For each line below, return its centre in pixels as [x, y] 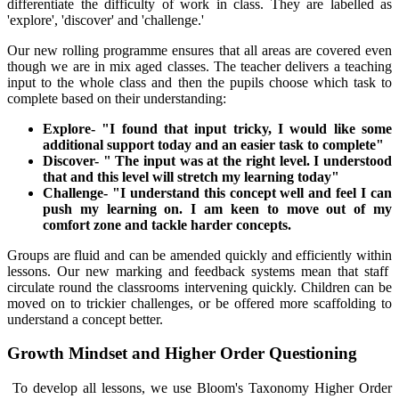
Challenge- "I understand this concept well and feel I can [217, 192]
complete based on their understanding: [117, 98]
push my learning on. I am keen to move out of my [217, 208]
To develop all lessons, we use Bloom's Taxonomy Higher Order [199, 388]
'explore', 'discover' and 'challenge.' [107, 20]
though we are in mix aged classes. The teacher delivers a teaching [199, 66]
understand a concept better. [87, 319]
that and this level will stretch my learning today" [191, 176]
